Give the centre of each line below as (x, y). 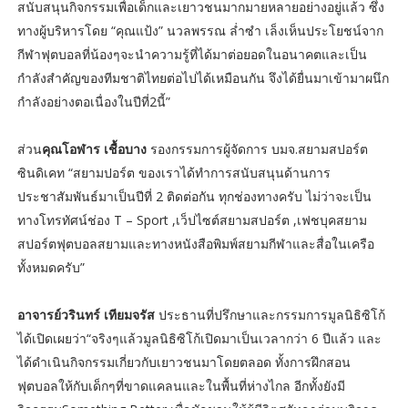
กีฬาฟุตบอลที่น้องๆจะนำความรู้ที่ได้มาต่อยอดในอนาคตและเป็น (192, 55)
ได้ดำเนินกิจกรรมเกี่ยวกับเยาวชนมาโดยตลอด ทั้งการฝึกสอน (184, 362)
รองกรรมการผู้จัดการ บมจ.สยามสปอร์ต (257, 149)
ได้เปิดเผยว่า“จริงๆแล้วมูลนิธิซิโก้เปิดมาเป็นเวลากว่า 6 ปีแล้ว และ (199, 339)
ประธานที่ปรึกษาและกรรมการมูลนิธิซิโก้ (270, 315)
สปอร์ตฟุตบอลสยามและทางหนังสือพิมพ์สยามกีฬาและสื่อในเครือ (195, 244)
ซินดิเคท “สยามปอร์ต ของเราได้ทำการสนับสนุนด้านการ (173, 173)
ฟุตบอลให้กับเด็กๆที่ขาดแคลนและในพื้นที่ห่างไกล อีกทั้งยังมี (181, 386)
